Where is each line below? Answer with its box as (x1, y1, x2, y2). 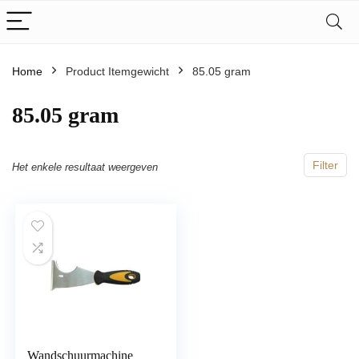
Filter (313, 159, 338, 171)
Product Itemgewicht (66, 65, 169, 78)
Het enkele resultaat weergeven (12, 161, 158, 173)
